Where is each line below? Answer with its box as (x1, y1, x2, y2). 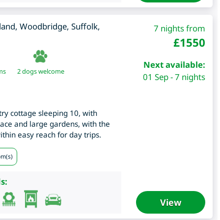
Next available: (143, 59, 205, 71)
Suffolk (71, 21, 98, 32)
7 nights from (153, 23, 205, 34)
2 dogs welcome (17, 67, 64, 76)
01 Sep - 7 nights (142, 71, 205, 83)
